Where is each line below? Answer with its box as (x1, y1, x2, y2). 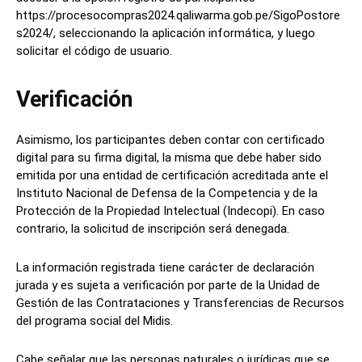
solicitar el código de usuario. (16, 44, 172, 59)
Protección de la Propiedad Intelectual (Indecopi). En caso (16, 204, 325, 219)
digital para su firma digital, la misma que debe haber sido (16, 150, 322, 166)
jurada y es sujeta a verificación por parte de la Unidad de (16, 278, 320, 293)
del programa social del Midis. (16, 314, 173, 329)
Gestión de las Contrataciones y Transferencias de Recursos (16, 296, 344, 311)
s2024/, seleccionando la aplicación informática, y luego (16, 26, 315, 41)
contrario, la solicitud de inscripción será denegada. (16, 221, 289, 237)
